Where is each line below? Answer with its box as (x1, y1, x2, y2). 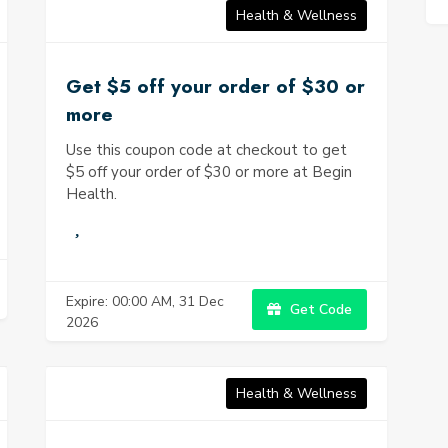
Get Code (286, 300, 352, 319)
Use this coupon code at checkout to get (66, 140, 347, 160)
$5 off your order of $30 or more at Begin (66, 162, 352, 182)
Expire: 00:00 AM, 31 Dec (66, 291, 224, 311)
